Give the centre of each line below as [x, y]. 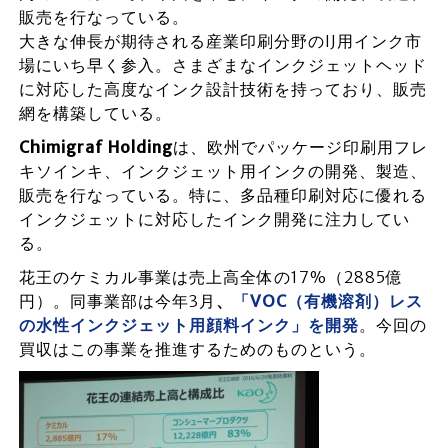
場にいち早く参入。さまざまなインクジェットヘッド [222, 65]
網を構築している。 [95, 113]
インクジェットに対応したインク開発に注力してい [214, 219]
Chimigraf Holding [95, 147]
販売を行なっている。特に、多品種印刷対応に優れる [222, 195]
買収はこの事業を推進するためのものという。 [197, 349]
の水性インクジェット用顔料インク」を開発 [188, 325]
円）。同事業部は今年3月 [117, 301]
